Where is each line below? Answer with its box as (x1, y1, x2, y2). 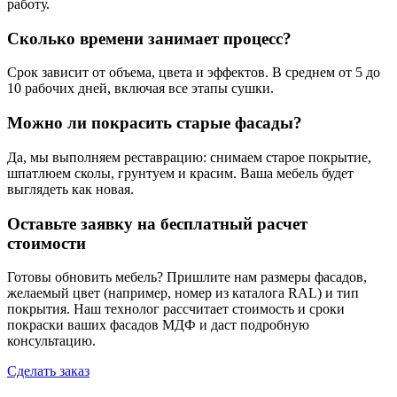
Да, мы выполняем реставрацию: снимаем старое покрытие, (7, 149, 371, 165)
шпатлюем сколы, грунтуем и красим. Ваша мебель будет (7, 165, 354, 181)
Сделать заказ (7, 363, 90, 379)
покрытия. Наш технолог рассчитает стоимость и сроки (7, 301, 345, 317)
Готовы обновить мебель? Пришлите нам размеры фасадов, (7, 269, 367, 285)
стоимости (7, 233, 86, 253)
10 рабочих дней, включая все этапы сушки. (7, 81, 274, 97)
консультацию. (7, 333, 96, 349)
